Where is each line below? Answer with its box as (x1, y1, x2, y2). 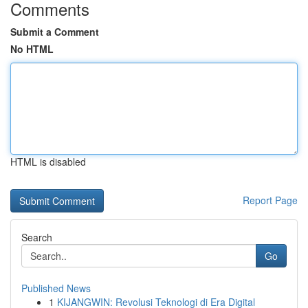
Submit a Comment (10, 25, 99, 38)
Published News (21, 281, 91, 295)
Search (21, 230, 52, 244)
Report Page (243, 193, 298, 207)
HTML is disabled (10, 155, 86, 168)
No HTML (10, 42, 54, 56)
